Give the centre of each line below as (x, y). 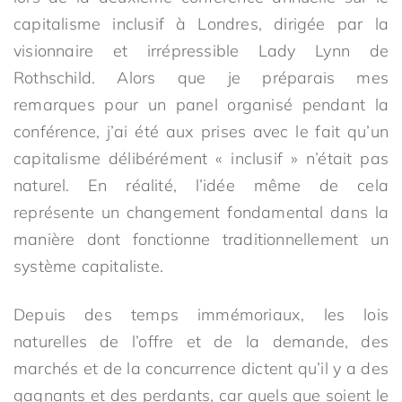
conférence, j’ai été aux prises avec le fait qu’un (201, 131)
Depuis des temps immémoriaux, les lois (201, 315)
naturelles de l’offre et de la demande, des (201, 341)
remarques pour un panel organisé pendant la (201, 105)
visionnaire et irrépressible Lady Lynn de (201, 51)
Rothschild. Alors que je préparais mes (201, 78)
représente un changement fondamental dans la (201, 212)
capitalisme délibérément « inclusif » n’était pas (201, 158)
